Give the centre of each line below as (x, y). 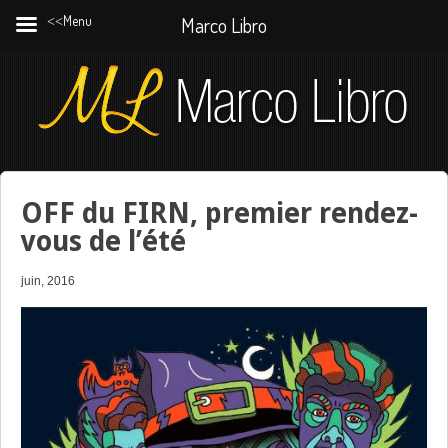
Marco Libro (224, 25)
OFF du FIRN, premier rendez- (219, 213)
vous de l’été (103, 241)
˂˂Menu (69, 20)
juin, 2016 (48, 281)
